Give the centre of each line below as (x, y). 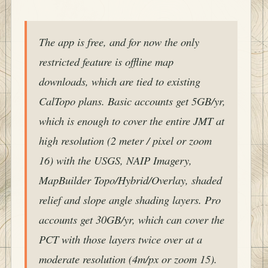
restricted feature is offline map (106, 62)
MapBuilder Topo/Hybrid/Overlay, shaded (130, 180)
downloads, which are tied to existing (120, 81)
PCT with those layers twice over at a (121, 239)
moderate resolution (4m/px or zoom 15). (128, 259)
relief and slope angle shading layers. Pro (130, 200)
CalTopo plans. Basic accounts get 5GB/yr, (132, 101)
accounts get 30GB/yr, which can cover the (132, 220)
